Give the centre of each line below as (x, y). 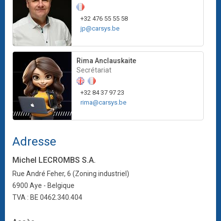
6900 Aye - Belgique (43, 186)
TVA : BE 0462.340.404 (47, 198)
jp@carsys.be (100, 29)
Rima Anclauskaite (106, 61)
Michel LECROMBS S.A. (54, 160)
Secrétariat (94, 70)
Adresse (34, 142)
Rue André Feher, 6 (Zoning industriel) (72, 174)
